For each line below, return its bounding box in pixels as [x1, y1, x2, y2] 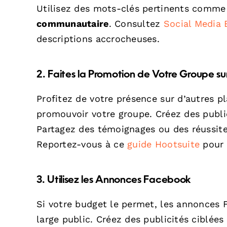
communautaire [36, 18, 109, 29]
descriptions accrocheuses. [36, 33, 160, 44]
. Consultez [108, 18, 164, 29]
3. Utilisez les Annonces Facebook [36, 175, 191, 185]
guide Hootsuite [127, 138, 200, 149]
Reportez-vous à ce [36, 138, 128, 149]
